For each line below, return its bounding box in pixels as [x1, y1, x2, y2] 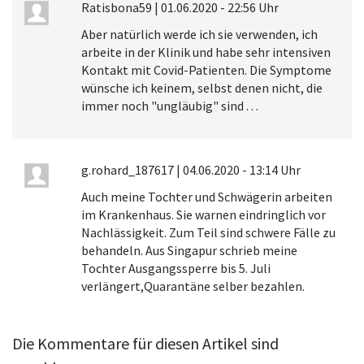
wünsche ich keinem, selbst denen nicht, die [81, 79, 323, 96]
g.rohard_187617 [81, 161, 174, 178]
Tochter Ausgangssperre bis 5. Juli [81, 259, 271, 276]
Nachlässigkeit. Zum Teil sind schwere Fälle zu [81, 223, 336, 240]
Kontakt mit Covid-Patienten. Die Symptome [81, 61, 331, 78]
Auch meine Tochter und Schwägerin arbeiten [81, 188, 332, 205]
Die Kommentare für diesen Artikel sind [12, 332, 279, 353]
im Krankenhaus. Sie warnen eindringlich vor [81, 206, 326, 223]
